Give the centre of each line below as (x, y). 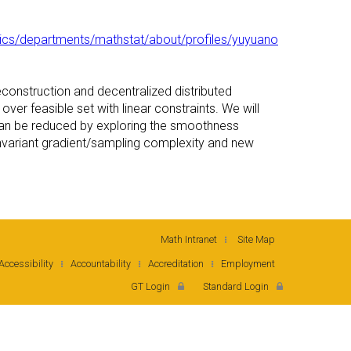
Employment (248, 264)
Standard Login (236, 286)
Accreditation (176, 264)
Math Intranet (189, 239)
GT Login (150, 286)
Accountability (101, 264)
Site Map (256, 239)
